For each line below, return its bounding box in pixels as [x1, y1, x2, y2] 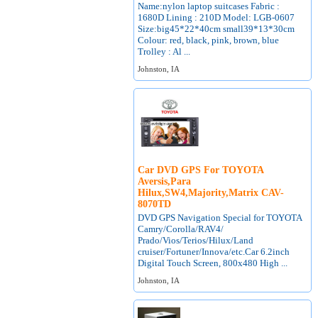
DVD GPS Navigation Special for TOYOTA [138, 212, 302, 223]
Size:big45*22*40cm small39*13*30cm [138, 23, 295, 34]
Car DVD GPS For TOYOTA [138, 165, 264, 175]
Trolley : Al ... [138, 46, 191, 57]
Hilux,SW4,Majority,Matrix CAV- [138, 187, 285, 198]
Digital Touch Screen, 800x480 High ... [138, 258, 288, 268]
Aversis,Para [138, 176, 192, 187]
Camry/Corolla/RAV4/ [138, 224, 224, 234]
